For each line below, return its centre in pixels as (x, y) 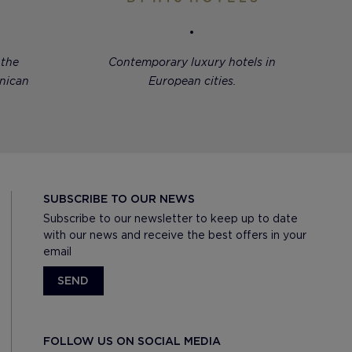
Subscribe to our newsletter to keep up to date (170, 218)
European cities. (192, 81)
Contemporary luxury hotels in (192, 62)
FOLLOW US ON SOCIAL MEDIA (132, 341)
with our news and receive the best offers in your (174, 235)
